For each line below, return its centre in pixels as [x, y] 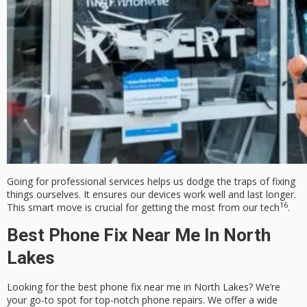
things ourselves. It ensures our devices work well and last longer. [151, 194]
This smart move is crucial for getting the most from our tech [143, 207]
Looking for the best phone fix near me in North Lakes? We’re [144, 286]
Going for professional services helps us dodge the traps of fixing [151, 181]
